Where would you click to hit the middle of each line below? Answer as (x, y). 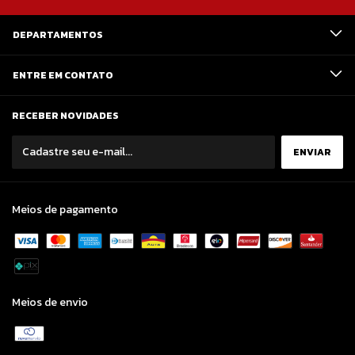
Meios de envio (50, 303)
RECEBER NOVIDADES (65, 116)
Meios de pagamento (65, 210)
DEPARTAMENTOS (58, 35)
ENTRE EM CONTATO (63, 76)
